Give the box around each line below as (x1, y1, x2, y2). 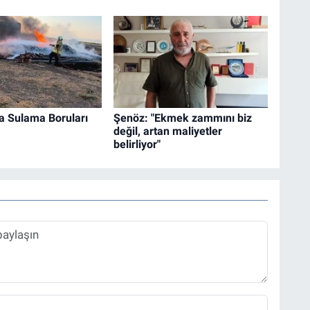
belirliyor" (113, 137, 161, 151)
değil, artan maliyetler (113, 124, 222, 138)
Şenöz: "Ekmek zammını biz (113, 111, 252, 125)
